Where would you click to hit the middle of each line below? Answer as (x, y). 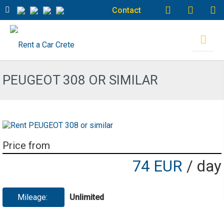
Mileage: (33, 197)
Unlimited (87, 197)
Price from (26, 145)
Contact (126, 10)
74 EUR (159, 166)
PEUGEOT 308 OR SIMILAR (80, 80)
